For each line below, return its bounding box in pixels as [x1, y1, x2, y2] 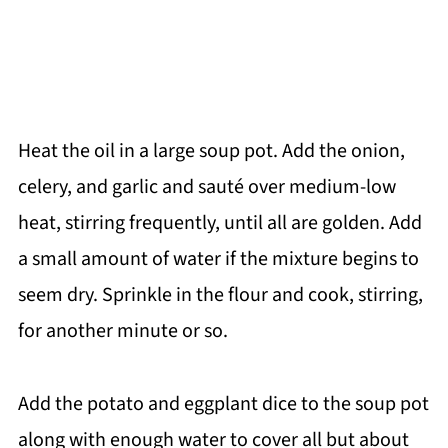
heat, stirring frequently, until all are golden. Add [17, 209, 422, 238]
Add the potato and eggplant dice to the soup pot [17, 390, 429, 419]
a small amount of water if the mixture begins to [17, 245, 419, 274]
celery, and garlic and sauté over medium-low [17, 173, 396, 202]
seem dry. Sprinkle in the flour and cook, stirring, [17, 281, 423, 310]
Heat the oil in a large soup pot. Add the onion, [17, 137, 405, 166]
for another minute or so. [17, 317, 228, 346]
